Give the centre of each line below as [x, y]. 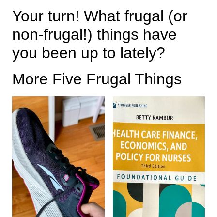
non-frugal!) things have [94, 34]
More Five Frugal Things [97, 79]
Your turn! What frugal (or [100, 16]
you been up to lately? [88, 53]
